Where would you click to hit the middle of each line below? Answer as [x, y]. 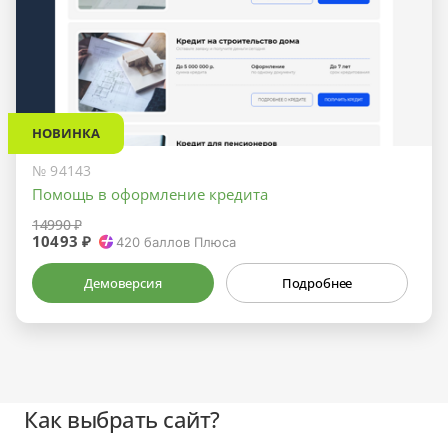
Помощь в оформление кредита [150, 193]
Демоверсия [123, 282]
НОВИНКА [66, 132]
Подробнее [317, 282]
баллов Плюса [188, 241]
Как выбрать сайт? [122, 418]
